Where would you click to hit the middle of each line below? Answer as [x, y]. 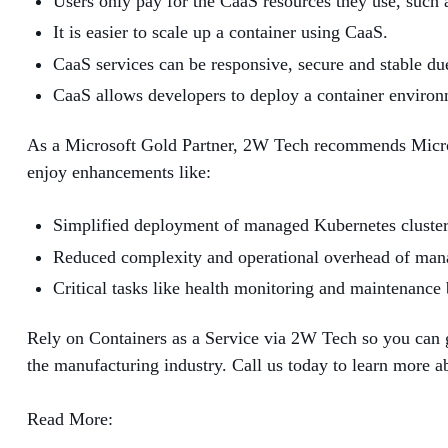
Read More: [70, 419]
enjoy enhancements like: [119, 172]
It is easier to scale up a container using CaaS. [220, 32]
